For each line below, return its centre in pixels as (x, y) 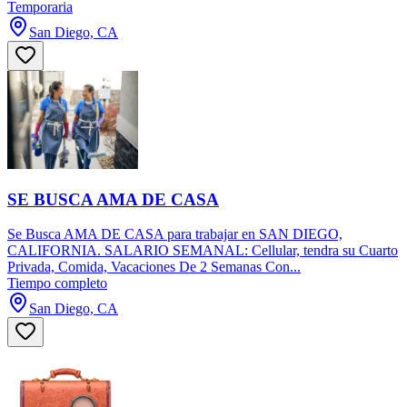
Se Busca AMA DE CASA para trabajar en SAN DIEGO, (175, 234)
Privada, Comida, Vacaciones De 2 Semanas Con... (154, 267)
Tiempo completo (57, 283)
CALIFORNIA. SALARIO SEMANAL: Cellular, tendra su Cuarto (203, 251)
